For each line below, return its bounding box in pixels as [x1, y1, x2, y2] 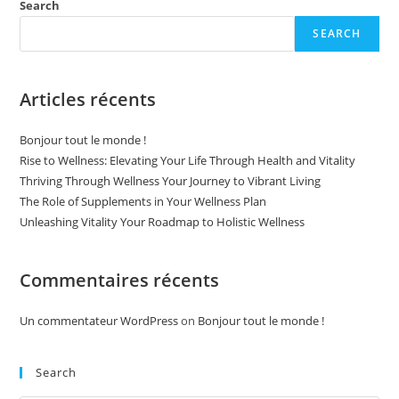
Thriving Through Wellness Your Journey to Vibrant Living [20, 173, 322, 189]
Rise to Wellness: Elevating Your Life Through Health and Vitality [20, 152, 356, 168]
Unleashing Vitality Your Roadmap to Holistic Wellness [20, 214, 305, 230]
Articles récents [20, 87, 157, 111]
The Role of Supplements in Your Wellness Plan [20, 193, 267, 209]
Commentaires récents [20, 268, 220, 292]
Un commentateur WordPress [20, 313, 179, 329]
